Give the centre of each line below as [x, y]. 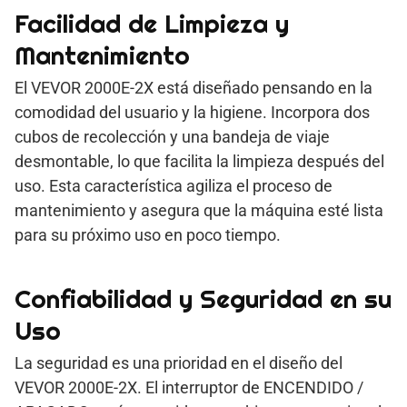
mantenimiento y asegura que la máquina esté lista [199, 210]
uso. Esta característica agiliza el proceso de [174, 185]
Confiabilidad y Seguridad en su [203, 298]
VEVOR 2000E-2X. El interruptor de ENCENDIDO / [189, 387]
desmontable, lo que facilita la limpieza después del [199, 161]
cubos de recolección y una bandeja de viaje [172, 136]
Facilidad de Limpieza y [152, 23]
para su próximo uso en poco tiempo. [148, 234]
